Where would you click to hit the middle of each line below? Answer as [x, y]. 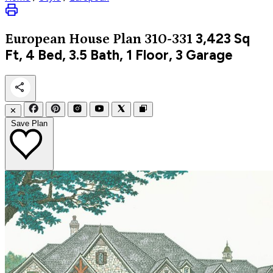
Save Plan [29, 123]
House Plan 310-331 [131, 39]
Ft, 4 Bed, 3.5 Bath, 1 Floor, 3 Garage [119, 55]
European [37, 39]
